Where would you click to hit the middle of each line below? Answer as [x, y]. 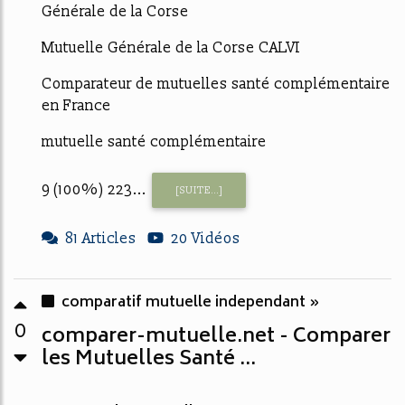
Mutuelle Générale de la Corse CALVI [171, 48]
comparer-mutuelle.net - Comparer [216, 337]
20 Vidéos [206, 238]
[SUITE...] [199, 190]
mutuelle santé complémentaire [154, 142]
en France [76, 106]
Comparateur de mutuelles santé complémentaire [216, 85]
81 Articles [101, 238]
